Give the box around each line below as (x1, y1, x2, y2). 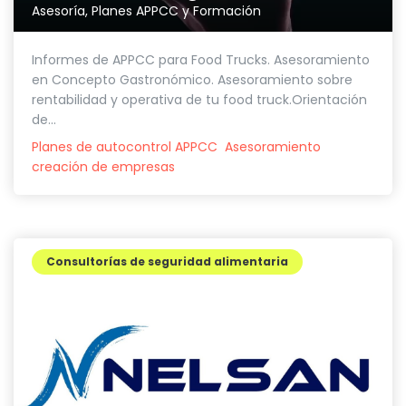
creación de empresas (32, 157, 175, 176)
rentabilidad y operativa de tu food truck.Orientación (32, 90, 367, 109)
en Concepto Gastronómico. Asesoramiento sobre (32, 70, 353, 89)
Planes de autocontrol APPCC (32, 137, 217, 156)
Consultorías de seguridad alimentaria (46, 253, 288, 269)
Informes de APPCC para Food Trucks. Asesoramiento (32, 50, 370, 69)
